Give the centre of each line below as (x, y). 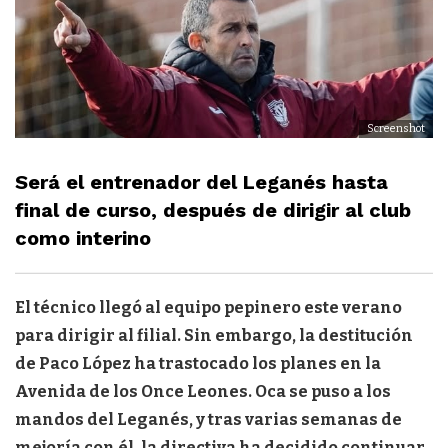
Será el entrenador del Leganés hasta (201, 182)
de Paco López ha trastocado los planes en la (198, 364)
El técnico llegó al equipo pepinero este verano (208, 308)
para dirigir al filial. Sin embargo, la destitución (214, 336)
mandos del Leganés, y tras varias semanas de (208, 420)
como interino (83, 238)
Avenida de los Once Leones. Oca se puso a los (203, 392)
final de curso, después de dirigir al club (213, 210)
